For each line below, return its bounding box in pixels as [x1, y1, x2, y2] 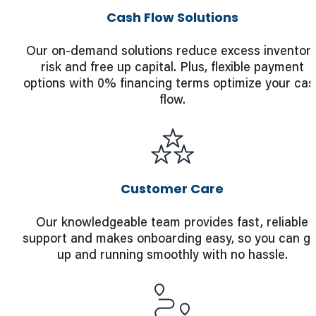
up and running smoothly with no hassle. [56, 245, 288, 263]
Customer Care [121, 180, 224, 198]
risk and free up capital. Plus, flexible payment [40, 58, 304, 75]
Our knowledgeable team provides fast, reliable [36, 213, 308, 231]
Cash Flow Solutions [106, 8, 238, 27]
